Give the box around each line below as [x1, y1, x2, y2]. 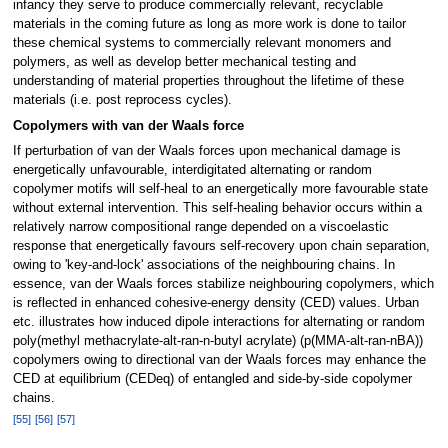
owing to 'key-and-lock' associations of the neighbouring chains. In [12, 258, 395, 273]
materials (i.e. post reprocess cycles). [12, 93, 232, 108]
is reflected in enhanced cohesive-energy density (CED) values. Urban [12, 296, 419, 311]
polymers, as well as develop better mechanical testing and [12, 55, 356, 70]
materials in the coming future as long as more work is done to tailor [12, 17, 406, 32]
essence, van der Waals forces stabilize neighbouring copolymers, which [12, 277, 434, 292]
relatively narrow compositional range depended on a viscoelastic [12, 220, 389, 235]
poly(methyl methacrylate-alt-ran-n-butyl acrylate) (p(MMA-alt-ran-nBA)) [12, 334, 423, 349]
